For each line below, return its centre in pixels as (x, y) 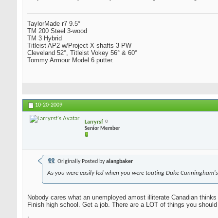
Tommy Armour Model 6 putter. (71, 60)
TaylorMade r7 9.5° (54, 24)
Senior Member (102, 128)
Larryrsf (94, 122)
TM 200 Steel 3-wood (57, 31)
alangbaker (119, 162)
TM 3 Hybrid (45, 38)
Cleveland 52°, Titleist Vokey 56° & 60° (82, 53)
